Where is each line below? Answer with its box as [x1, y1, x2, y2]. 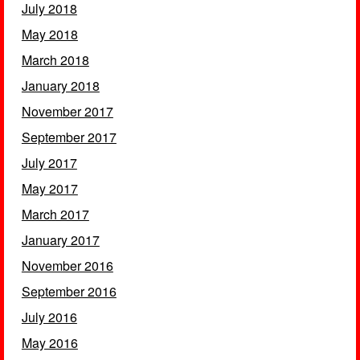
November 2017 [21, 102, 113, 121]
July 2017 [21, 153, 77, 172]
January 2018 [21, 76, 100, 95]
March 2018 [21, 51, 89, 69]
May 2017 [21, 179, 78, 198]
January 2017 [21, 231, 100, 249]
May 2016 [21, 333, 78, 352]
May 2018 [21, 25, 78, 43]
